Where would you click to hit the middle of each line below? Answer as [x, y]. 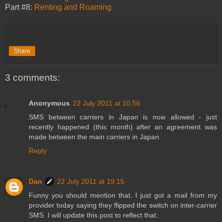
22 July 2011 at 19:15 [91, 181]
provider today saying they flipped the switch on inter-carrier [123, 205]
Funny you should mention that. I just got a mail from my [123, 195]
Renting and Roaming [73, 7]
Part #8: [20, 7]
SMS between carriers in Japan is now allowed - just [123, 117]
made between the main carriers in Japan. [95, 137]
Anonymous [49, 103]
